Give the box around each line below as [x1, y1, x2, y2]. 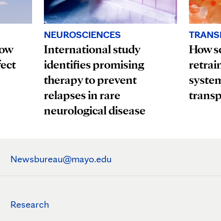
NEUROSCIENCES [44, 29, 121, 41]
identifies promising [44, 57, 145, 72]
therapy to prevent [44, 73, 137, 87]
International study [44, 42, 141, 57]
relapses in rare [44, 88, 121, 103]
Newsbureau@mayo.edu [10, 153, 111, 165]
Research [10, 198, 49, 211]
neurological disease [44, 103, 146, 118]
